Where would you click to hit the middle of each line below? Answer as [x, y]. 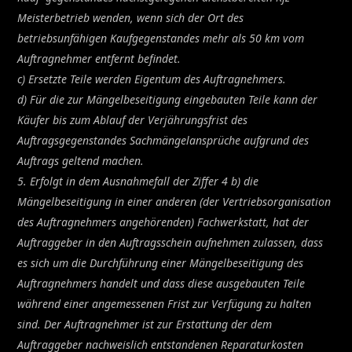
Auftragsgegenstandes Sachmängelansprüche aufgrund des [163, 140]
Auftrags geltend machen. [81, 160]
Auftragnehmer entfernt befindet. [99, 58]
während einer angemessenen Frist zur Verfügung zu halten [165, 303]
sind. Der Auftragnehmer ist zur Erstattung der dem [145, 324]
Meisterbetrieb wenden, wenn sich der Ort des [131, 17]
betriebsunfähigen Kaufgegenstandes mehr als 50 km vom [161, 38]
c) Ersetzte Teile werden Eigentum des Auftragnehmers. [152, 79]
